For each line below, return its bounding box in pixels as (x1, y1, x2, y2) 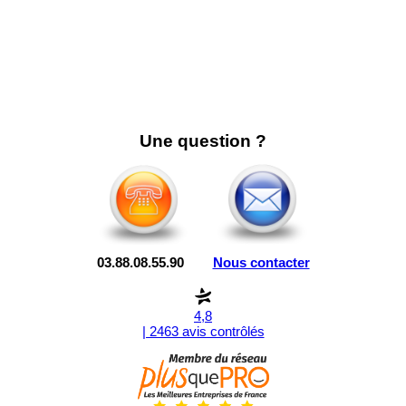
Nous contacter (212, 254, 310, 270)
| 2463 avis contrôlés (141, 324, 265, 340)
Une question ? (140, 130, 266, 150)
